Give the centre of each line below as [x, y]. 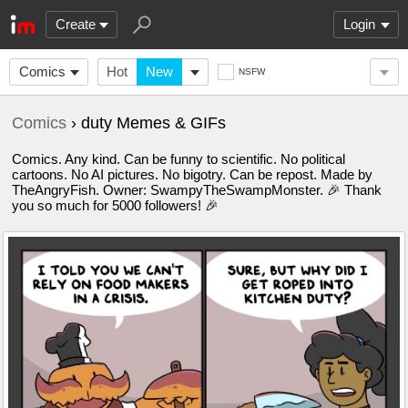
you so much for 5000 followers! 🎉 [115, 205]
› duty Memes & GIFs [146, 123]
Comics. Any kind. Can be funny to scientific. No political [178, 159]
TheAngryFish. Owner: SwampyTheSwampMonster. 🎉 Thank [197, 190]
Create [76, 24]
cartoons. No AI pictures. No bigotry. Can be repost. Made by [192, 174]
